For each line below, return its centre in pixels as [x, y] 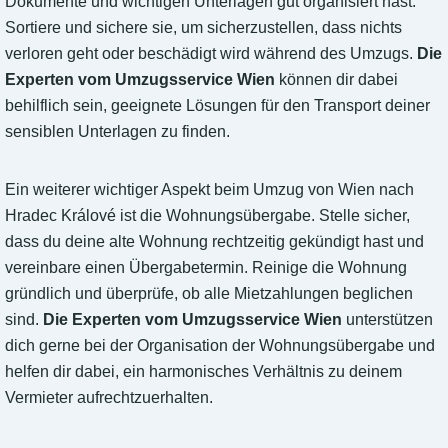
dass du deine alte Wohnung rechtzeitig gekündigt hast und [214, 242]
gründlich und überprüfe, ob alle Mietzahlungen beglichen [209, 294]
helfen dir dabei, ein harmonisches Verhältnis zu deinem [203, 372]
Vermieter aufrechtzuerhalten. [109, 398]
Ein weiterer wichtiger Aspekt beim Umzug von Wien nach [209, 190]
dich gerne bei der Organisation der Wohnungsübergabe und [220, 346]
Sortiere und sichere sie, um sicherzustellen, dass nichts [203, 28]
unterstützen [387, 320]
